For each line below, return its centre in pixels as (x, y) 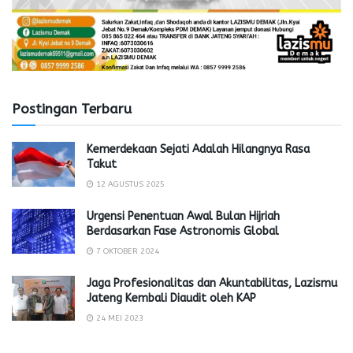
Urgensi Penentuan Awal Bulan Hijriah (183, 216)
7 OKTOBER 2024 (126, 251)
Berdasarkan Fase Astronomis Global (183, 231)
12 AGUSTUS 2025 (129, 184)
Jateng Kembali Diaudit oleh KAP (171, 298)
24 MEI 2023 (119, 318)
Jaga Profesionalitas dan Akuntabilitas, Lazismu (212, 283)
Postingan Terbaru (72, 108)
